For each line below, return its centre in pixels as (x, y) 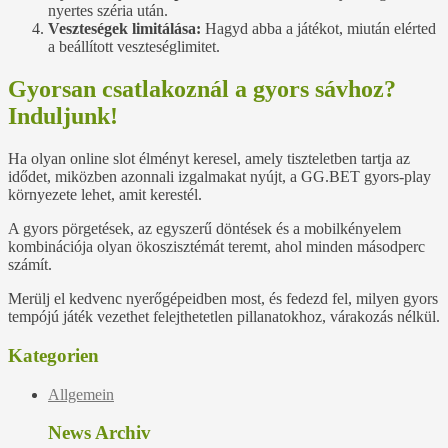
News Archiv (99, 433)
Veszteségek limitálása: (124, 29)
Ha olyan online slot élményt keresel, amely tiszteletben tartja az (209, 159)
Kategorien (53, 355)
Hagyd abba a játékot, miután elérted (318, 29)
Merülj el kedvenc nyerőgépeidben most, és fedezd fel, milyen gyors (223, 299)
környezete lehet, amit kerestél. (105, 195)
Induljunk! (63, 116)
